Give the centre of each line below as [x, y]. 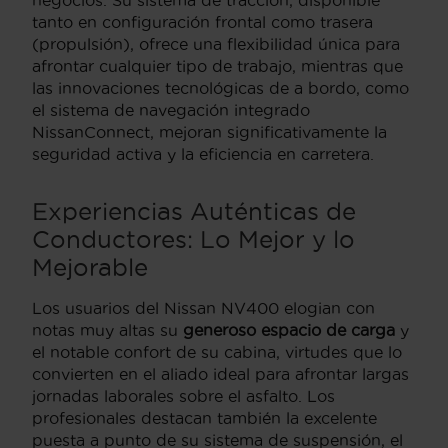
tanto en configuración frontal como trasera [202, 21]
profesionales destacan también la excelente [204, 417]
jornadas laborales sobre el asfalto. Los [183, 395]
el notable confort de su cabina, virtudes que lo [217, 351]
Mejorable [90, 266]
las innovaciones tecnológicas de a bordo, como [220, 87]
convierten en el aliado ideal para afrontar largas [220, 373]
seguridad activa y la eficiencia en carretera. [203, 153]
